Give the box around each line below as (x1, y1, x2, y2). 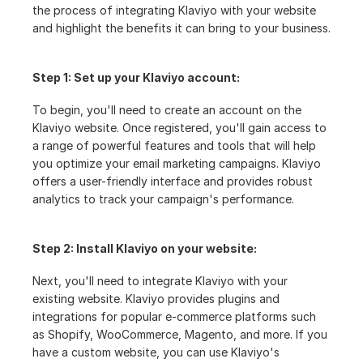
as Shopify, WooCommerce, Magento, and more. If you (32, 327, 327, 341)
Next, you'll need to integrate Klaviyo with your (32, 274, 288, 288)
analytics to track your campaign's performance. (32, 192, 294, 206)
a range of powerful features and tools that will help (32, 139, 316, 152)
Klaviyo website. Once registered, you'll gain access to (32, 121, 327, 135)
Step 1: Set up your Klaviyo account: (32, 70, 240, 84)
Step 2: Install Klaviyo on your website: (32, 241, 257, 255)
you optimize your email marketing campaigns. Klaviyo (32, 156, 321, 170)
